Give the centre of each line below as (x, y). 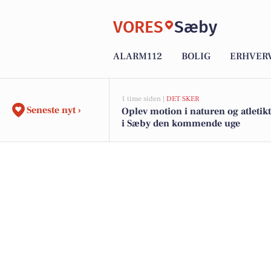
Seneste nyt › (54, 110)
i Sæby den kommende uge (181, 123)
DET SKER (183, 99)
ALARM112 (138, 57)
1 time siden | (144, 99)
